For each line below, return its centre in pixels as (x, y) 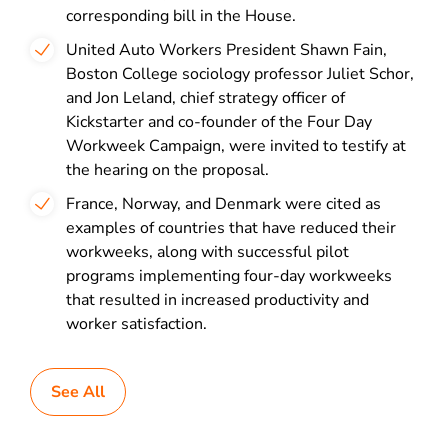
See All (78, 392)
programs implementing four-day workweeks (229, 276)
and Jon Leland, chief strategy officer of (205, 98)
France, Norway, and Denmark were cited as (223, 204)
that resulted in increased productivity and (217, 300)
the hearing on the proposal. (169, 170)
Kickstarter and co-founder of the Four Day (219, 122)
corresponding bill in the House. (183, 16)
